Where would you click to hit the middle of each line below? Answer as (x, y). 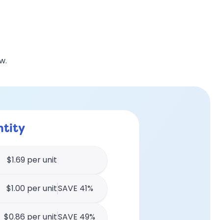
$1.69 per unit (32, 160)
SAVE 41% (76, 188)
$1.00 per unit (32, 188)
